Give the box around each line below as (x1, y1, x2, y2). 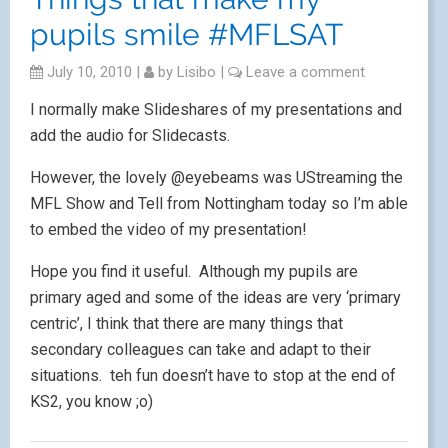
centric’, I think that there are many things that (30, 314, 343, 333)
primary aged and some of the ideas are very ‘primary (30, 288, 401, 307)
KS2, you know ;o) (30, 392, 153, 411)
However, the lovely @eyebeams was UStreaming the (30, 168, 403, 187)
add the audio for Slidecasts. (30, 126, 230, 145)
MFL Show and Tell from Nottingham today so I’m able (30, 194, 408, 213)
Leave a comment (246, 63, 365, 81)
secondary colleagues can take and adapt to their (30, 340, 371, 359)
